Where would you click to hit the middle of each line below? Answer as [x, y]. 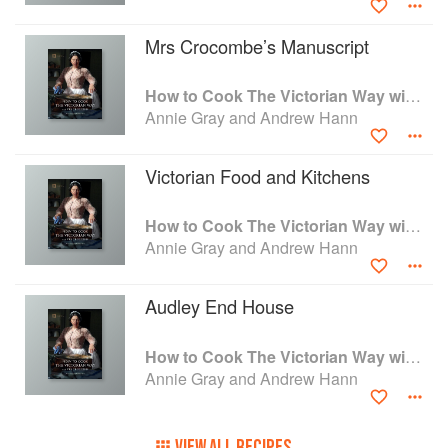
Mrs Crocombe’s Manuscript [257, 46]
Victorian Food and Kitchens [257, 176]
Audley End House [219, 306]
